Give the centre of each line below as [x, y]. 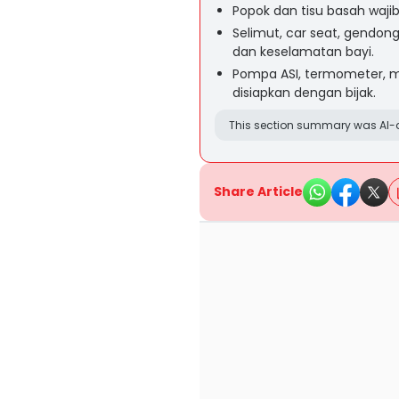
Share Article [258, 191]
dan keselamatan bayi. [303, 52]
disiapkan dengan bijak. [304, 93]
